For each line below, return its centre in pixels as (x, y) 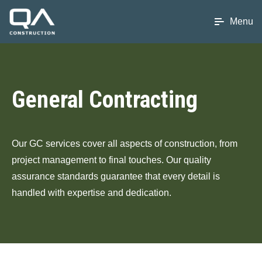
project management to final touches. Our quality (111, 160)
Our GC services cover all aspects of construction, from (125, 144)
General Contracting (105, 100)
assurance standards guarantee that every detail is (116, 176)
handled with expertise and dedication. (92, 193)
